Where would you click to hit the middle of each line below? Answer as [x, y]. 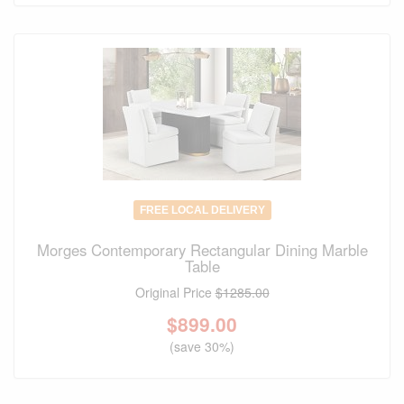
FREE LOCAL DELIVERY [202, 211]
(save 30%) [202, 347]
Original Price [175, 293]
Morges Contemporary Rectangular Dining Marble [202, 250]
